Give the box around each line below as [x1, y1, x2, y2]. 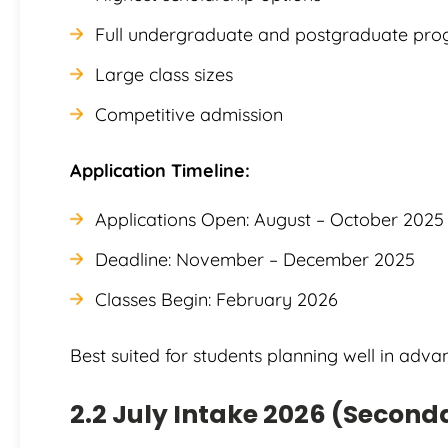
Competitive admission [95, 102, 283, 126]
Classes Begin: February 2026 [95, 287, 338, 311]
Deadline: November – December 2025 [95, 247, 415, 271]
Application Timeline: [70, 158, 250, 182]
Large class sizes [95, 62, 233, 86]
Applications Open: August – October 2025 [95, 207, 444, 231]
